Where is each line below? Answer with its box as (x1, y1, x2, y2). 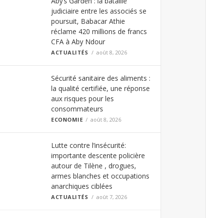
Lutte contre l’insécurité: (51, 141, 126, 150)
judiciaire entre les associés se (51, 6, 146, 16)
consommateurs (51, 104, 103, 113)
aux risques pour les (51, 94, 114, 103)
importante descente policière (51, 151, 145, 160)
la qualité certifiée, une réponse (51, 84, 150, 93)
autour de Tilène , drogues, (51, 161, 136, 170)
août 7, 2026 (96, 193, 127, 200)
